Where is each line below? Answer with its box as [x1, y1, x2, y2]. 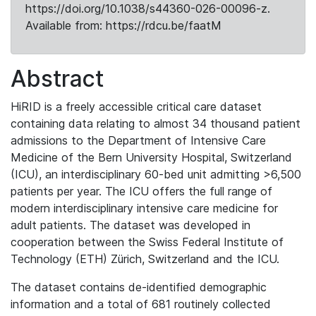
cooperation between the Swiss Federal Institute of [11, 235, 284, 249]
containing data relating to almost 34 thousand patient [11, 116, 300, 130]
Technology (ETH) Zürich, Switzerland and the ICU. [11, 252, 279, 266]
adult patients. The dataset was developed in [11, 218, 250, 232]
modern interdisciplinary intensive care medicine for [11, 201, 278, 215]
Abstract [11, 65, 104, 92]
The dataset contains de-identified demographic [11, 280, 267, 294]
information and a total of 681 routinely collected [11, 297, 271, 311]
